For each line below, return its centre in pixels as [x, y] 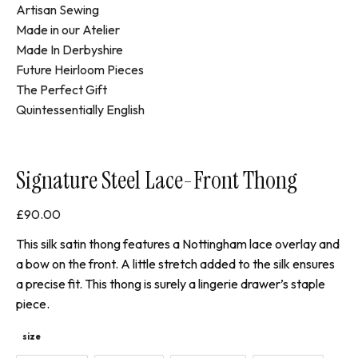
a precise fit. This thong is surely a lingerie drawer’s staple [171, 283]
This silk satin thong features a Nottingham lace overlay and [178, 243]
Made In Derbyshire [70, 49]
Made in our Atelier [68, 29]
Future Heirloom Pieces [80, 69]
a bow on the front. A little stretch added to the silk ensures [175, 263]
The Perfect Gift [62, 89]
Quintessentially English [80, 109]
